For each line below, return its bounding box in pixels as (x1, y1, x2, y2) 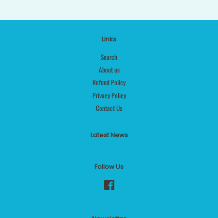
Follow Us (94, 162, 124, 171)
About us (98, 65, 120, 74)
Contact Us (96, 103, 122, 113)
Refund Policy (92, 77, 126, 88)
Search (101, 52, 117, 62)
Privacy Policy (92, 90, 126, 100)
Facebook (114, 179, 138, 189)
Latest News (90, 130, 128, 140)
